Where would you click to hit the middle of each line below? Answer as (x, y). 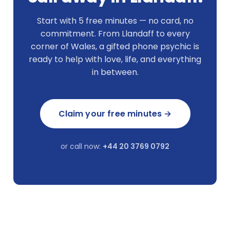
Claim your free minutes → (115, 113)
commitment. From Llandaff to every (115, 33)
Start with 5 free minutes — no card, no (115, 21)
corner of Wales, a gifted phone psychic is (115, 46)
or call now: (82, 146)
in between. (115, 72)
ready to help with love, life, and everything (115, 59)
